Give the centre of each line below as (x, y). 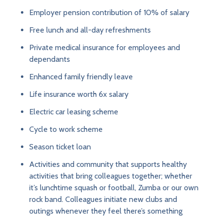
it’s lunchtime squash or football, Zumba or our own (114, 188)
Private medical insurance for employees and (105, 48)
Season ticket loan (62, 147)
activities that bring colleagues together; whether (111, 176)
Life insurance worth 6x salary (80, 94)
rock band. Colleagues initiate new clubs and (103, 200)
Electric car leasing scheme (75, 112)
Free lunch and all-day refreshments (91, 30)
